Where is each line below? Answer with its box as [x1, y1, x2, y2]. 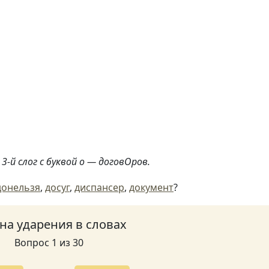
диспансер [74, 181, 124, 194]
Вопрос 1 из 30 [14, 236, 83, 249]
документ [129, 181, 174, 194]
